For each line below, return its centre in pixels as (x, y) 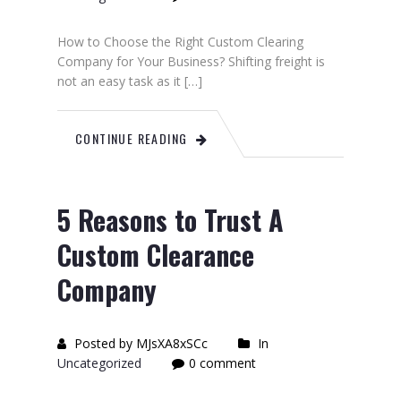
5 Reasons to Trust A (171, 220)
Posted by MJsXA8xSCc (139, 343)
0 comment (222, 363)
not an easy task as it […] (130, 81)
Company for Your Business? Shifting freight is (191, 61)
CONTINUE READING (132, 138)
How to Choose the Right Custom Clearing (180, 42)
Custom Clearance (156, 255)
